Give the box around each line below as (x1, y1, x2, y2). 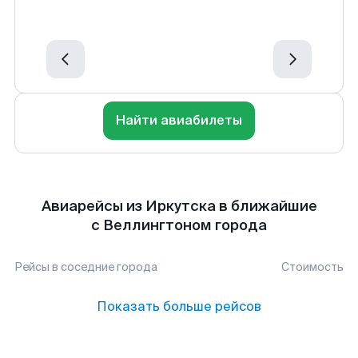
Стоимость (281, 260, 344, 274)
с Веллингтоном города (91, 216, 267, 235)
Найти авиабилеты (116, 112, 242, 129)
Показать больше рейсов (97, 298, 261, 315)
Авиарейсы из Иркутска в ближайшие (41, 197, 317, 216)
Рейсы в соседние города (14, 260, 157, 274)
